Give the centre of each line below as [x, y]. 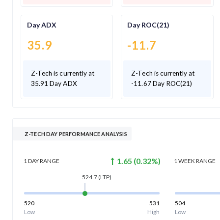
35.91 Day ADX [54, 83]
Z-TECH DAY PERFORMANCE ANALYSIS [76, 134]
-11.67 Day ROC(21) [162, 83]
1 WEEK [185, 161]
